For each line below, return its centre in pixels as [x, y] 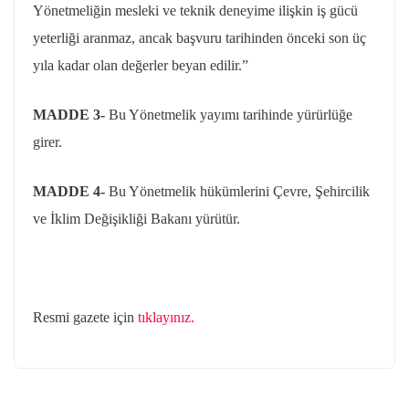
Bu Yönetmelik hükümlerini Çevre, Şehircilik [239, 191]
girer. [47, 142]
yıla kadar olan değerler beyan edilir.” [141, 65]
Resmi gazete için [85, 317]
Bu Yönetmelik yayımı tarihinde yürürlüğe [231, 115]
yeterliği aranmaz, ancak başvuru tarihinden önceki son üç [199, 38]
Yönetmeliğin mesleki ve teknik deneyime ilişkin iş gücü [195, 10]
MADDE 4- [71, 191]
